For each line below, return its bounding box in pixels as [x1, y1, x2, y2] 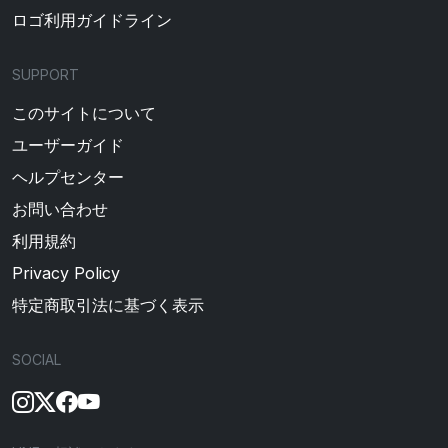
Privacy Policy [12, 263, 120, 283]
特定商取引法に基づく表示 [12, 295, 204, 315]
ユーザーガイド [12, 135, 124, 155]
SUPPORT [12, 66, 79, 83]
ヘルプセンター [12, 167, 124, 187]
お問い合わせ [12, 199, 108, 219]
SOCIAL [12, 351, 61, 368]
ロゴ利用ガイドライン [12, 10, 172, 30]
